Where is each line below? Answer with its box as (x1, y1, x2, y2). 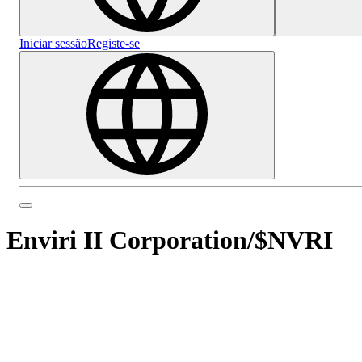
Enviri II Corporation (6, 225, 247, 255)
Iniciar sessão (19, 36, 87, 51)
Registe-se (87, 36, 140, 51)
